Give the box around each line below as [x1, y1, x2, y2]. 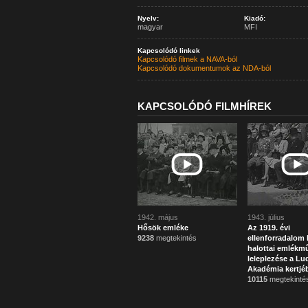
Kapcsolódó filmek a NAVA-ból [137, 55, 237, 63]
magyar [137, 23, 163, 31]
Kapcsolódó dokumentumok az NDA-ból [137, 64, 271, 72]
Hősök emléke [137, 223, 188, 232]
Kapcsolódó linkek [137, 47, 200, 54]
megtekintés [153, 234, 197, 242]
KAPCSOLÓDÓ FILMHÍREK [137, 100, 272, 112]
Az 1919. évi [247, 223, 290, 232]
